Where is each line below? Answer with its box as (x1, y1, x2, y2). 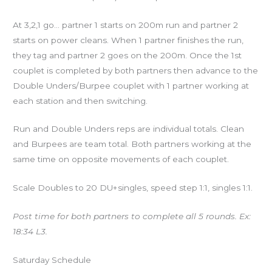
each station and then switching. (13, 95, 148, 106)
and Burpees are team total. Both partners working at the (13, 139, 252, 149)
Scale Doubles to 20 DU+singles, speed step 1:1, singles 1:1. (13, 183, 253, 193)
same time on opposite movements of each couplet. (13, 154, 229, 165)
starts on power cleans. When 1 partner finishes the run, (13, 35, 244, 45)
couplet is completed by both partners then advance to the (13, 65, 259, 75)
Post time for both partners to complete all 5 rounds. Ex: (13, 211, 251, 222)
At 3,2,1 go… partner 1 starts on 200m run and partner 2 (13, 19, 239, 30)
